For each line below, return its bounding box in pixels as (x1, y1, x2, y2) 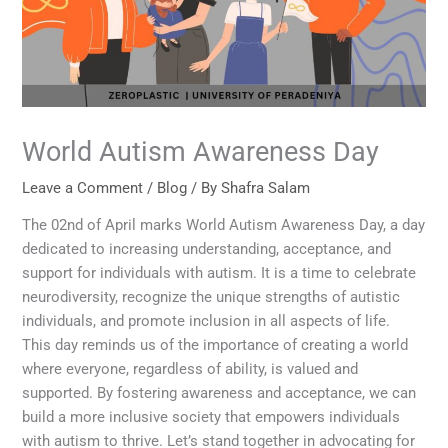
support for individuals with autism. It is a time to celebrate (22, 264, 417, 283)
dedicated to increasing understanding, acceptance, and (22, 240, 392, 259)
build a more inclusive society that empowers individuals (22, 408, 401, 427)
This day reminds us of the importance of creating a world (22, 336, 409, 355)
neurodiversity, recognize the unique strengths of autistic (22, 288, 401, 307)
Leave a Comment (22, 178, 144, 197)
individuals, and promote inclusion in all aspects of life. (22, 312, 391, 331)
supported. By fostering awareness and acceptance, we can (22, 384, 417, 403)
